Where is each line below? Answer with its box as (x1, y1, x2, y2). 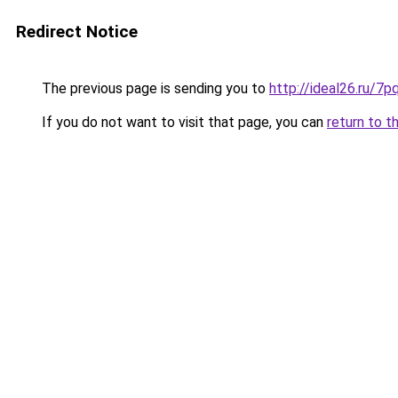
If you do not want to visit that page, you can (38, 114, 327, 131)
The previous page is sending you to (38, 80, 269, 97)
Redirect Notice (16, 21, 138, 42)
